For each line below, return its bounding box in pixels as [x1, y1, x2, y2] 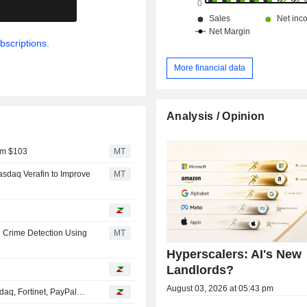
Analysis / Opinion [167, 110, 265, 122]
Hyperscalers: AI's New [167, 247, 302, 261]
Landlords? [167, 262, 234, 277]
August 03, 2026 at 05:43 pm [167, 283, 274, 293]
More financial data [174, 62, 246, 73]
